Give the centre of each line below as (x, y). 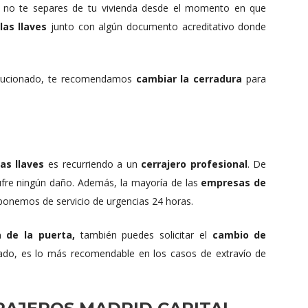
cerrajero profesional (194, 164)
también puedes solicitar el (143, 235)
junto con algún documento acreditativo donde (157, 27)
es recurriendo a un (93, 164)
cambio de (239, 235)
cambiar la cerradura (187, 79)
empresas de (234, 183)
